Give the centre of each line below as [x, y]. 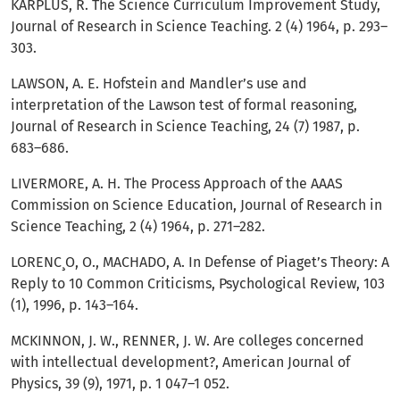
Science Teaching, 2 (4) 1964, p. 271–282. [138, 227]
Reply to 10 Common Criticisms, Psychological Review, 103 [198, 284]
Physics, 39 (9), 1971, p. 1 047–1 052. [120, 384]
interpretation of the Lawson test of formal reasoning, [184, 105]
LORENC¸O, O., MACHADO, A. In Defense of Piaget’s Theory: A [200, 262]
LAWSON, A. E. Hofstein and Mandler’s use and [159, 84]
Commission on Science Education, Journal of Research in [196, 205]
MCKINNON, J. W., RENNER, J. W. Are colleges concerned [187, 341]
